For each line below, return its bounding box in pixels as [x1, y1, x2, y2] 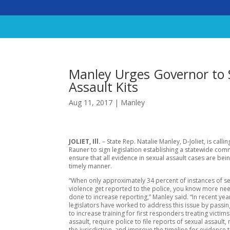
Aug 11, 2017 [69, 98, 113, 107]
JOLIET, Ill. [69, 137, 103, 146]
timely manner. [69, 161, 112, 170]
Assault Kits [69, 78, 139, 95]
